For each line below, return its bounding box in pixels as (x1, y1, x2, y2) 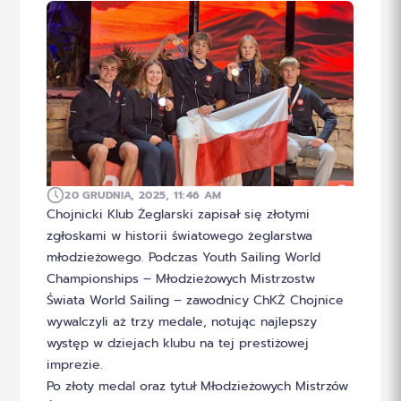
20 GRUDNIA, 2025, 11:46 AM (64, 186, 222, 203)
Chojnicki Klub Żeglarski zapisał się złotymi (47, 204, 311, 224)
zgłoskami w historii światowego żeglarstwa (47, 226, 313, 245)
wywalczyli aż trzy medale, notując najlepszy (47, 311, 318, 331)
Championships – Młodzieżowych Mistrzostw (47, 269, 316, 288)
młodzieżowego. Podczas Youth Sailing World (47, 247, 321, 267)
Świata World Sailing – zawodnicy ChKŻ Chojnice (47, 290, 345, 310)
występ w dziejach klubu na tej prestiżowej (47, 333, 310, 353)
